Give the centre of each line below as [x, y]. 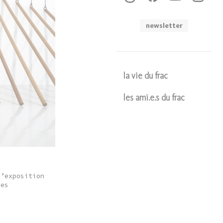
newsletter [164, 25]
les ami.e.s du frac [154, 99]
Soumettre [164, 118]
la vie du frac [146, 77]
